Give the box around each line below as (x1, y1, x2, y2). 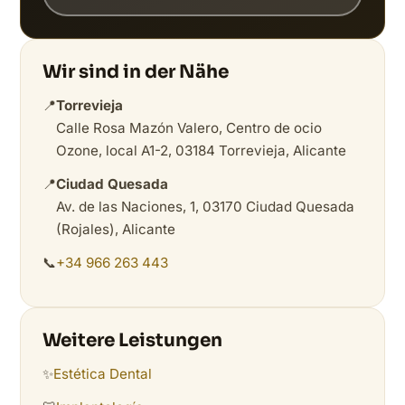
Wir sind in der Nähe (42, 61, 229, 84)
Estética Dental (53, 365, 152, 383)
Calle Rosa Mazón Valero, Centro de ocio (56, 119, 322, 137)
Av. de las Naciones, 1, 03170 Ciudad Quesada (56, 198, 354, 216)
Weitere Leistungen (42, 329, 222, 353)
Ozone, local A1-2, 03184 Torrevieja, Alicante (56, 142, 346, 160)
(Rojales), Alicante (56, 221, 175, 239)
